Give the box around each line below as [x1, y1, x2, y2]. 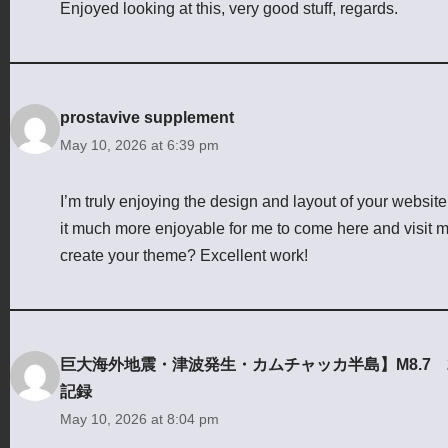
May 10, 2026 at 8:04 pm [60, 410, 219, 427]
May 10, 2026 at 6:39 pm [60, 136, 219, 153]
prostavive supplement [60, 108, 234, 126]
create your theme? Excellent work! [60, 246, 308, 264]
